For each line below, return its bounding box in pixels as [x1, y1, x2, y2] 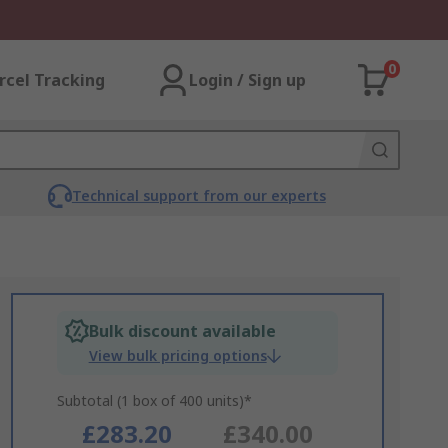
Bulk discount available [88, 320, 276, 342]
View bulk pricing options [88, 346, 267, 365]
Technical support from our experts [71, 186, 326, 205]
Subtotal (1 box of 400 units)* [56, 391, 252, 410]
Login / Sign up [189, 69, 306, 91]
